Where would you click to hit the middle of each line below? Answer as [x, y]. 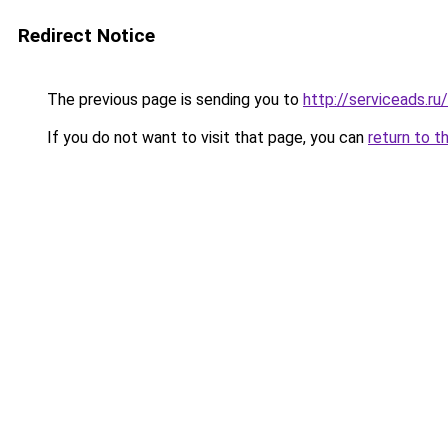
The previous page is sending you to [173, 99]
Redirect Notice [86, 35]
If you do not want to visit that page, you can [205, 137]
